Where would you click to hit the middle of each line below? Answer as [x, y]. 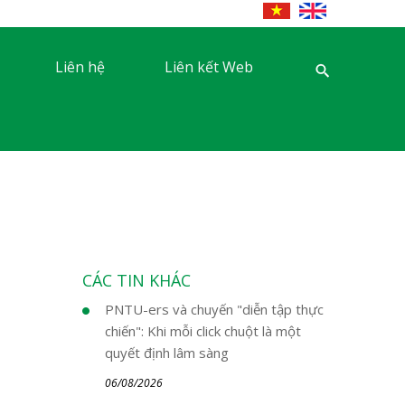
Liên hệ [80, 67]
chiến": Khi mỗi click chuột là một [203, 331]
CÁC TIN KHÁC [137, 280]
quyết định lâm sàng [167, 353]
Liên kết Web [209, 67]
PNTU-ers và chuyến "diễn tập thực [214, 309]
